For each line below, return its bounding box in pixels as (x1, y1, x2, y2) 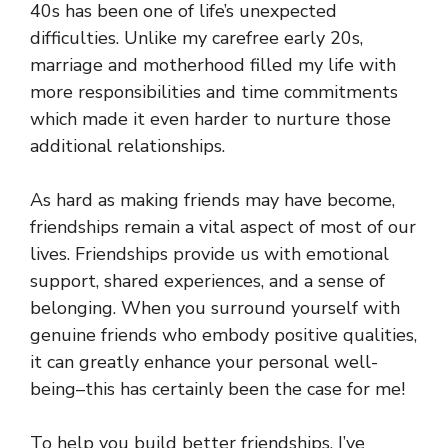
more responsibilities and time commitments (30, 80, 398, 105)
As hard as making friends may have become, (30, 188, 395, 213)
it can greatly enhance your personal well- (30, 350, 378, 375)
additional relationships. (30, 134, 225, 159)
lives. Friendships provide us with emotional (30, 242, 389, 267)
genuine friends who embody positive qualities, (30, 323, 417, 348)
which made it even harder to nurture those (30, 107, 391, 132)
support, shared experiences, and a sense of (30, 269, 385, 294)
